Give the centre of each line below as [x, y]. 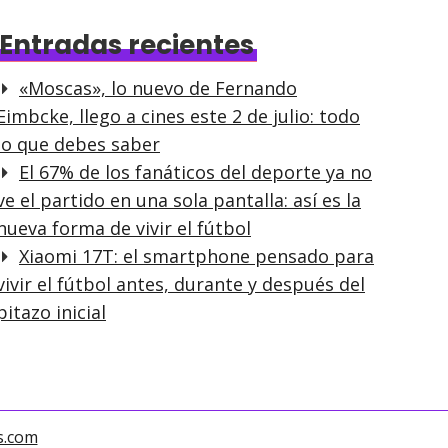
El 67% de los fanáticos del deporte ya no [195, 172]
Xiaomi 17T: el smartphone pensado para [196, 256]
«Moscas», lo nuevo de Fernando [158, 88]
